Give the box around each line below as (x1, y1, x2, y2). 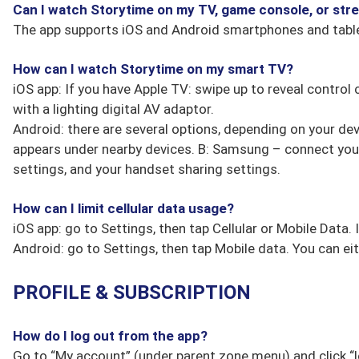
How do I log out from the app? (13, 328, 208, 344)
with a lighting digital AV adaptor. (13, 101, 214, 117)
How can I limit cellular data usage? (13, 200, 234, 216)
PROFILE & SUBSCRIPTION (13, 281, 251, 304)
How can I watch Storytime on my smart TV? (13, 61, 293, 77)
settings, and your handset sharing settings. (13, 161, 280, 177)
